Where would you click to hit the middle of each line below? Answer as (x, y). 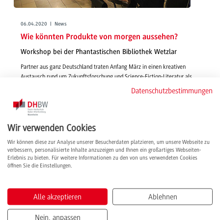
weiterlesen (35, 107)
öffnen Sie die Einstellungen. (40, 165)
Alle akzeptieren (57, 197)
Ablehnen (163, 197)
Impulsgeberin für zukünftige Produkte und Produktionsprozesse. (98, 87)
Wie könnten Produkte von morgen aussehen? (99, 37)
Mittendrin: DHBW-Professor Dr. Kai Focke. (73, 96)
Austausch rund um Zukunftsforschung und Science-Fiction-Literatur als (106, 77)
